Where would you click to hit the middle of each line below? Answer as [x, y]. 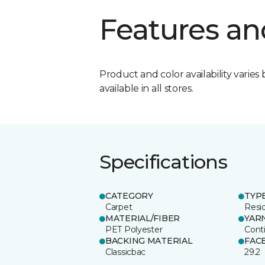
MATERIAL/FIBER [143, 218]
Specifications [164, 161]
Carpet [119, 207]
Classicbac [126, 252]
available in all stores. [146, 88]
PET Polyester [134, 229]
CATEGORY [129, 195]
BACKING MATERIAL [149, 240]
